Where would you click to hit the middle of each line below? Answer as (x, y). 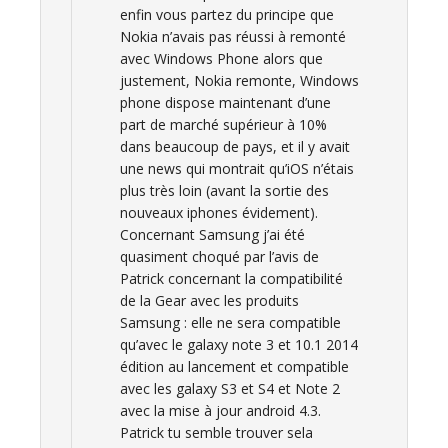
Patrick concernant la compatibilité (231, 278)
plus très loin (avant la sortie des (224, 190)
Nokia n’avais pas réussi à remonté (233, 36)
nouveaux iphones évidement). (219, 212)
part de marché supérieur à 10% (223, 124)
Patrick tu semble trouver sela (216, 432)
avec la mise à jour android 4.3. (220, 410)
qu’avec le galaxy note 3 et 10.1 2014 (239, 344)
